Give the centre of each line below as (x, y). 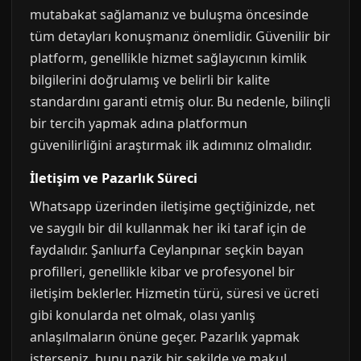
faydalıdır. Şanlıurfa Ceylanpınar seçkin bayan (167, 250)
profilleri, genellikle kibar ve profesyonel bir (162, 272)
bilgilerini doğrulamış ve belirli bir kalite (150, 80)
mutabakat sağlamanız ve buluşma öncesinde (169, 15)
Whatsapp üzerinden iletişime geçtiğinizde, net (172, 206)
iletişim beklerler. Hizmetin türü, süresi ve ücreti (174, 293)
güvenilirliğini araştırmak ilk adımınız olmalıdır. (171, 145)
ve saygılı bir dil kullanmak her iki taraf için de (168, 228)
